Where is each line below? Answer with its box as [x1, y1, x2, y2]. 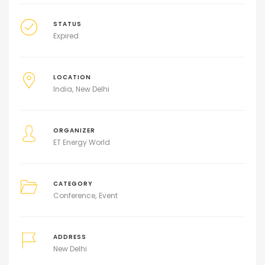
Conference [53, 190, 95, 201]
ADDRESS [53, 233, 86, 241]
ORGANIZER [53, 127, 95, 135]
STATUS [53, 20, 82, 28]
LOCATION [53, 73, 91, 82]
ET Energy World [53, 137, 110, 148]
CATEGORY [53, 180, 93, 188]
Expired [53, 31, 79, 41]
